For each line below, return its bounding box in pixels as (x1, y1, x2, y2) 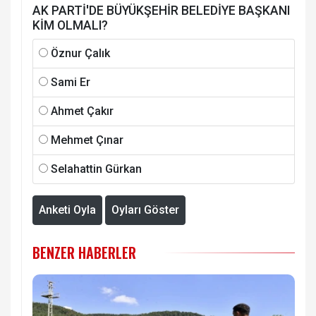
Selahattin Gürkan (51, 162, 142, 176)
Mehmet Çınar (51, 133, 123, 147)
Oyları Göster (111, 202, 179, 217)
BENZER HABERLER (32, 241, 136, 263)
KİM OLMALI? (32, 18, 108, 32)
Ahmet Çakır (51, 104, 114, 118)
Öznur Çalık (51, 46, 110, 60)
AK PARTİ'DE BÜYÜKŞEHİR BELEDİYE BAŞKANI (32, 3, 290, 18)
